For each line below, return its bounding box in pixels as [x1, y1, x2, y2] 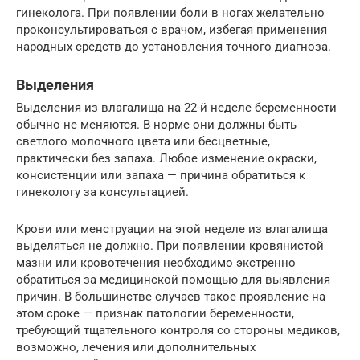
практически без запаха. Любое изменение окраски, [16, 151, 317, 166]
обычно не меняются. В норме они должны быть [16, 117, 297, 133]
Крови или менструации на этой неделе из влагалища [16, 222, 328, 237]
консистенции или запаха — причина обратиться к [16, 168, 305, 183]
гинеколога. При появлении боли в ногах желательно [16, 6, 325, 21]
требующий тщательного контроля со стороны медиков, [16, 323, 340, 338]
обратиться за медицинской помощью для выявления [16, 272, 330, 288]
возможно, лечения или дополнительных [16, 340, 256, 355]
